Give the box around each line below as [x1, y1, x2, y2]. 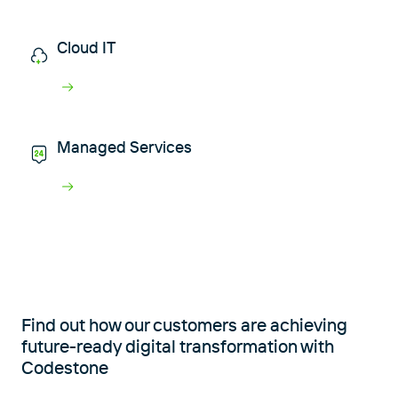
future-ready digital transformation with [21, 334, 334, 357]
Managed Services [57, 136, 192, 157]
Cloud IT [57, 36, 116, 58]
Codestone [21, 355, 108, 378]
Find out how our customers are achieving [21, 313, 347, 336]
